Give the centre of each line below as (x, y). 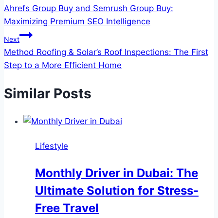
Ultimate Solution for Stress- (117, 191)
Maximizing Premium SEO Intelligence (77, 21)
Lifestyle (52, 146)
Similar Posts (48, 94)
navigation (38, 14)
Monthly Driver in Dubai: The (117, 173)
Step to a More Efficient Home (63, 65)
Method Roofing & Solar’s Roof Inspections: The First (106, 52)
